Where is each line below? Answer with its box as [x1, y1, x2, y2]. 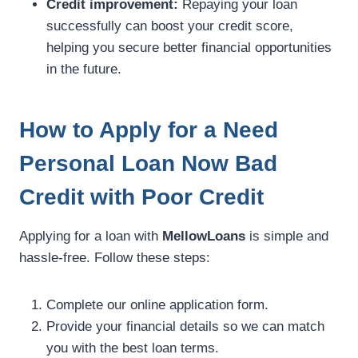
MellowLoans [162, 229, 245, 245]
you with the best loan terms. [46, 340, 219, 356]
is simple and [245, 229, 328, 245]
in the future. [46, 62, 121, 78]
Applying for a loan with [19, 229, 162, 245]
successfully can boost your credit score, [46, 18, 293, 34]
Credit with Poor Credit [19, 185, 264, 210]
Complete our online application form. [46, 297, 268, 313]
